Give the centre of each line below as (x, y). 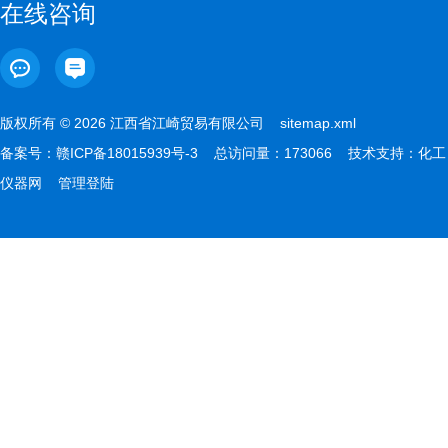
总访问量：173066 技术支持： (308, 153)
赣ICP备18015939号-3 (127, 153)
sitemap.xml (318, 123)
